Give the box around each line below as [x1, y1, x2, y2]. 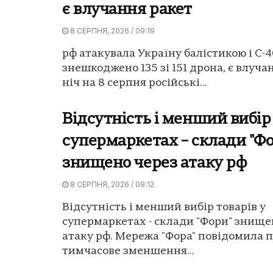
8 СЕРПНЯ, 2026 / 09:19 [68, 26, 155, 36]
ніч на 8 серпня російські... [62, 77, 207, 90]
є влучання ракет [62, 2, 192, 18]
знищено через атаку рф [62, 156, 247, 172]
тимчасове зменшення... [62, 246, 194, 258]
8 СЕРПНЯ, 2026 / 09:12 [68, 180, 154, 190]
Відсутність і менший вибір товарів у [62, 202, 266, 214]
